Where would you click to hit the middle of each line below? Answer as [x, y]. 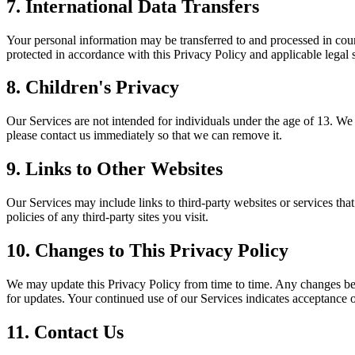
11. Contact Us [65, 332]
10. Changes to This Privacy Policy [147, 251]
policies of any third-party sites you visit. [107, 217]
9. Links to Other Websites [115, 169]
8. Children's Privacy [93, 88]
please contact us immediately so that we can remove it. [144, 136]
